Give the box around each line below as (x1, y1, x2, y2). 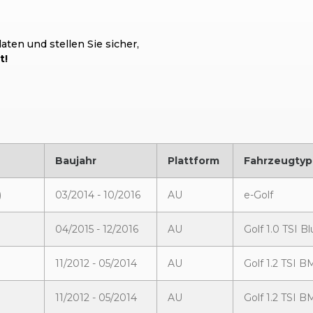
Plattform (168, 154, 219, 167)
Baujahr (55, 154, 96, 167)
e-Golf (244, 189, 273, 201)
